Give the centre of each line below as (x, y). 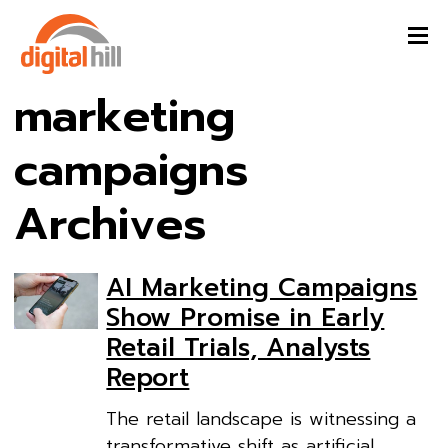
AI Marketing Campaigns (262, 288)
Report (148, 378)
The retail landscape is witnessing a (261, 418)
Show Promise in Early (245, 318)
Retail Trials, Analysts (238, 348)
